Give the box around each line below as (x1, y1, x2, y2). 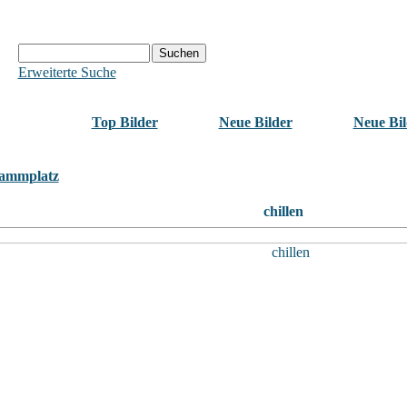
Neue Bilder (218, 114, 293, 130)
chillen (263, 203, 303, 219)
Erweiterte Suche (17, 65, 116, 80)
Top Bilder (91, 114, 158, 130)
